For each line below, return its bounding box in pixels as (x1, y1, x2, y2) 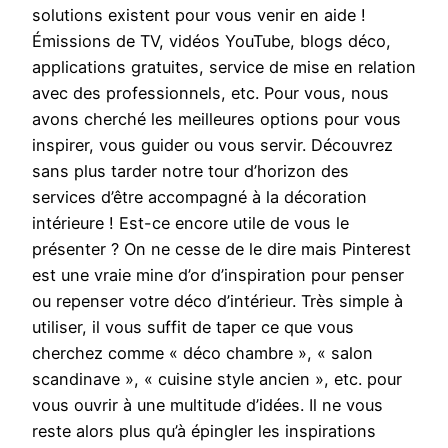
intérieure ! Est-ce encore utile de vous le (32, 213, 349, 234)
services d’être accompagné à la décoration (32, 187, 367, 208)
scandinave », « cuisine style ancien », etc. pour (32, 369, 402, 390)
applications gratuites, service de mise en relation (32, 57, 416, 78)
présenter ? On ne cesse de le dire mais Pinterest (32, 239, 411, 260)
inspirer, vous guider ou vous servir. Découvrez (32, 135, 393, 156)
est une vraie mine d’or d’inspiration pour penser (32, 265, 404, 286)
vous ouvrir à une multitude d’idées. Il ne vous (32, 395, 383, 416)
